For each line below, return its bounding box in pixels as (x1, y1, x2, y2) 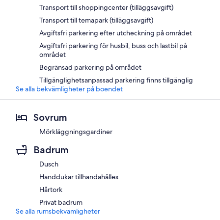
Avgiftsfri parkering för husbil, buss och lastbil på (39, 41, 187, 50)
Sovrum (33, 111, 67, 123)
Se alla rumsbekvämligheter (16, 206, 100, 216)
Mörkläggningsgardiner (39, 127, 112, 136)
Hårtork (39, 185, 62, 194)
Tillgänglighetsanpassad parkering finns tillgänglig (39, 75, 193, 84)
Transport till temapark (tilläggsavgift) (39, 15, 153, 25)
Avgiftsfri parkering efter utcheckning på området (39, 28, 192, 37)
